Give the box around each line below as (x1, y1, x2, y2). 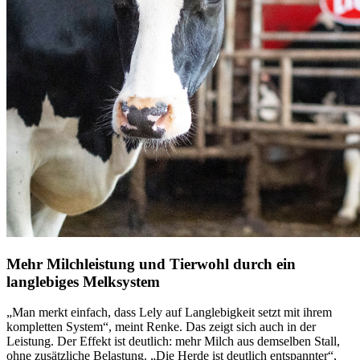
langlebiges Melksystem (6, 272, 160, 290)
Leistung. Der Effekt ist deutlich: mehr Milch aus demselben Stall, (6, 334, 340, 349)
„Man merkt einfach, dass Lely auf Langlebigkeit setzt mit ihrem (6, 305, 332, 320)
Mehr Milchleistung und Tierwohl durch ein (6, 255, 296, 272)
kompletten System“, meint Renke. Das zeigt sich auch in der (6, 320, 316, 334)
